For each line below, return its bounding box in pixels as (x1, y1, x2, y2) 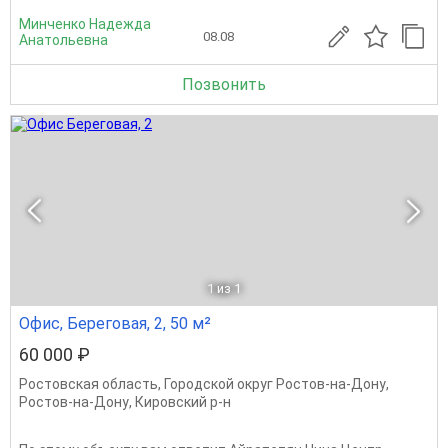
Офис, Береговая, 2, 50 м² (19, 314, 211, 333)
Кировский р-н (135, 394, 231, 410)
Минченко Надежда (19, 16, 151, 32)
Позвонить (182, 75, 266, 94)
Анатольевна (19, 32, 108, 48)
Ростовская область (19, 376, 158, 392)
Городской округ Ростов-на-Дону (164, 376, 386, 392)
